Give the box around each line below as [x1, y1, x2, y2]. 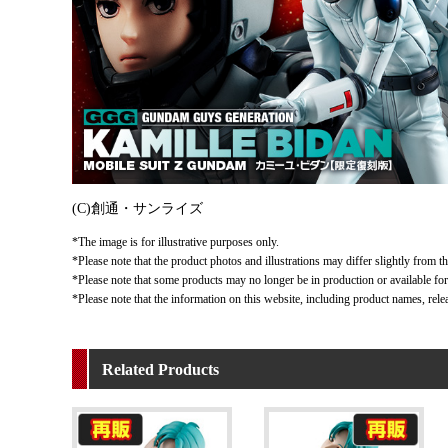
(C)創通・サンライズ [72, 201, 203, 217]
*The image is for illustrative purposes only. [72, 235, 279, 250]
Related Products [102, 361, 219, 379]
